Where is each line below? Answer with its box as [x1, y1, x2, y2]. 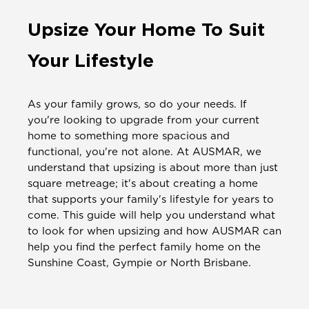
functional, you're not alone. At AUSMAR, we [28, 146, 261, 158]
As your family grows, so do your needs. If [28, 98, 247, 110]
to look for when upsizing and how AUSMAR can [28, 225, 281, 237]
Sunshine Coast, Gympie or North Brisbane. [28, 257, 251, 269]
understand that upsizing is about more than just [28, 161, 278, 174]
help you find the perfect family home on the [28, 241, 261, 253]
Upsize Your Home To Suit [28, 19, 265, 40]
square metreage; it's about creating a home [28, 177, 258, 190]
